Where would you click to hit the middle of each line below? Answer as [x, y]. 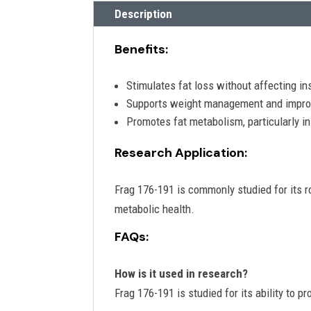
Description [144, 14]
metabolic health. [155, 209]
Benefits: [142, 49]
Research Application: [181, 152]
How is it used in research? [182, 273]
